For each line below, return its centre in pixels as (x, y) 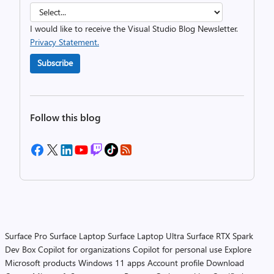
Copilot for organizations (84, 249)
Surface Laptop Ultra (146, 235)
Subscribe (55, 62)
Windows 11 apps (112, 262)
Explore (238, 249)
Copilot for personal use (177, 249)
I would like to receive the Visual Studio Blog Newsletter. (134, 28)
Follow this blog (65, 117)
